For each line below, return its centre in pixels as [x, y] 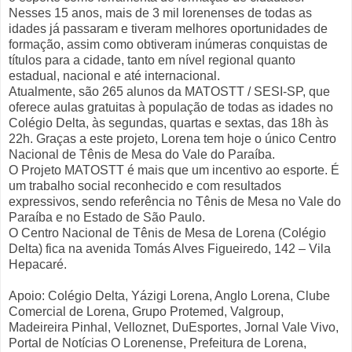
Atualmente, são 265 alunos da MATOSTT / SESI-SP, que [169, 92]
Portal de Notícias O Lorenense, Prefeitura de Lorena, [158, 343]
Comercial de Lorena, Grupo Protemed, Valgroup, [146, 312]
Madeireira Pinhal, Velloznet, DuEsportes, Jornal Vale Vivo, [174, 328]
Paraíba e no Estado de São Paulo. [107, 218]
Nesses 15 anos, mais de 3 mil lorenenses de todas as [160, 13]
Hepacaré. [38, 265]
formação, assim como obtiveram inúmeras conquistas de [168, 45]
